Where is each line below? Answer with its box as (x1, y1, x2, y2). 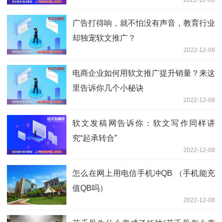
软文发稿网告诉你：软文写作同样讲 (72, 119, 215, 128)
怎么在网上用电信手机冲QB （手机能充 (72, 169, 215, 178)
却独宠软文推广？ (72, 34, 136, 43)
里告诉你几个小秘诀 (72, 84, 144, 93)
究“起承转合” (72, 134, 117, 143)
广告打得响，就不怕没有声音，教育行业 (72, 19, 215, 28)
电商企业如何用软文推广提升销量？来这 (72, 69, 215, 78)
